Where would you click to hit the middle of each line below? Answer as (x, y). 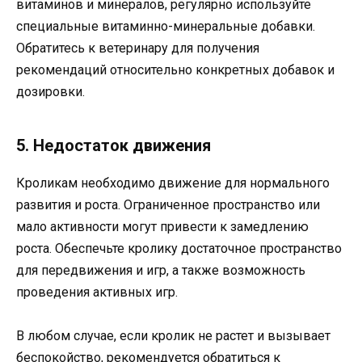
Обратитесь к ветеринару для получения (138, 48)
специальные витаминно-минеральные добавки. (166, 26)
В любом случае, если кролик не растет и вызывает (173, 335)
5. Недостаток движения (114, 145)
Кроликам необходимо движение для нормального (173, 183)
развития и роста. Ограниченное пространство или (168, 204)
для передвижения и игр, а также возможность (161, 270)
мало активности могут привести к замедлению (162, 226)
